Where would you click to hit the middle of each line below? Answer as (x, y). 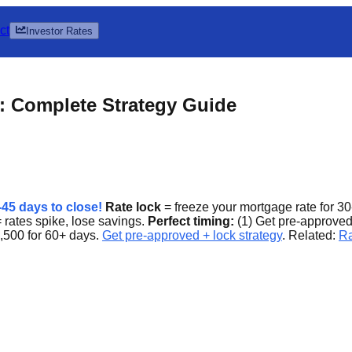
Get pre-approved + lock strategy (192, 236)
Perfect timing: (191, 222)
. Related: (310, 236)
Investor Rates (60, 31)
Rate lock (133, 207)
